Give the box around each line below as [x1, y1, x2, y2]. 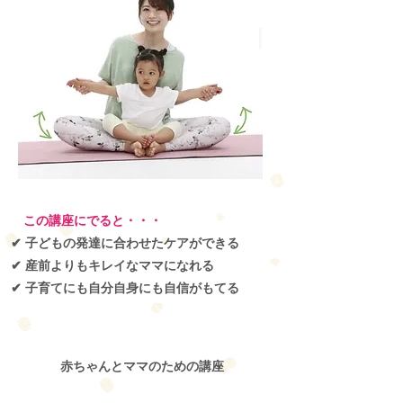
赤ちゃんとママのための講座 [60, 358, 224, 373]
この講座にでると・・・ [11, 212, 162, 228]
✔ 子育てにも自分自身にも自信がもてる [11, 280, 239, 295]
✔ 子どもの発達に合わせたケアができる [11, 235, 239, 250]
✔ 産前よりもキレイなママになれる [11, 257, 214, 273]
